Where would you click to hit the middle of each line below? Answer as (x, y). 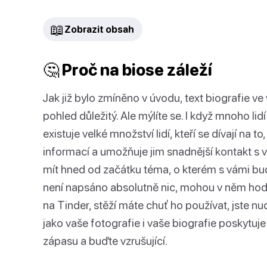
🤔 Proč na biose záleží (128, 70)
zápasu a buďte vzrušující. (105, 240)
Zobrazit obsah (99, 29)
